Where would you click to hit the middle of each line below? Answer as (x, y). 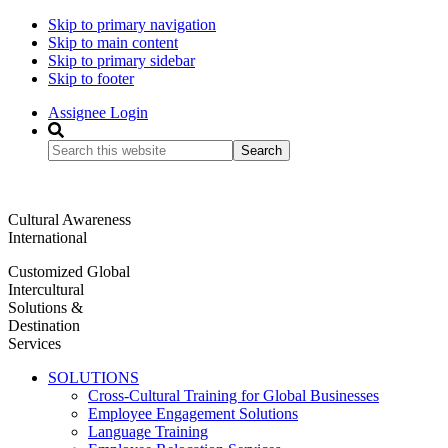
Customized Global (69, 271)
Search (68, 147)
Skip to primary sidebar (121, 60)
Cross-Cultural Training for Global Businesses (233, 395)
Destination (44, 325)
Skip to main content (113, 42)
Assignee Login (98, 112)
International (47, 237)
